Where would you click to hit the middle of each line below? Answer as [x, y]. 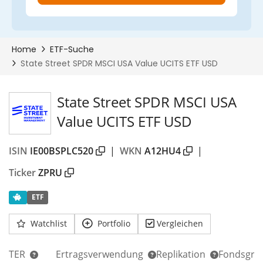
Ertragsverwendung [101, 254]
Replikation [182, 254]
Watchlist [49, 223]
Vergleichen [180, 223]
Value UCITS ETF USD [124, 121]
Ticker [22, 173]
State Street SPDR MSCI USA [147, 102]
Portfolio [114, 223]
